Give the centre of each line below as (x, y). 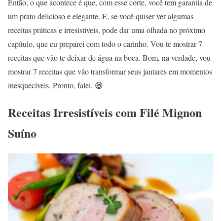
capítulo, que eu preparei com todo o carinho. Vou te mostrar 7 (105, 44)
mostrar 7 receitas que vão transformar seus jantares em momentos (110, 72)
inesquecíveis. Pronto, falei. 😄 (55, 85)
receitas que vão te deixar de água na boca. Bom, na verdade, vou (109, 58)
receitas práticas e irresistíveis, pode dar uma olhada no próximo (107, 30)
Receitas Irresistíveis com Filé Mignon (105, 112)
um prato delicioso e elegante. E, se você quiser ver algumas (101, 16)
